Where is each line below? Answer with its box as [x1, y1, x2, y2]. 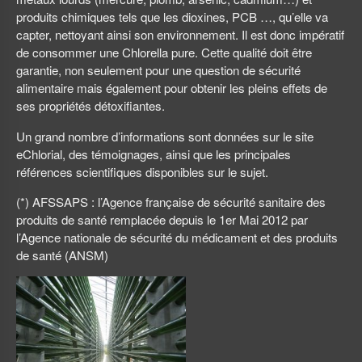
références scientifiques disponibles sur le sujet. [16, 162, 268, 180]
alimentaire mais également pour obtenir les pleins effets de [16, 79, 327, 97]
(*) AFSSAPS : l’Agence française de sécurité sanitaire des [16, 192, 326, 210]
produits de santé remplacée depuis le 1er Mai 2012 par [16, 210, 308, 228]
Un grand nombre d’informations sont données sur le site [16, 127, 314, 145]
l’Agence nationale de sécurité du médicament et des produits [16, 228, 338, 246]
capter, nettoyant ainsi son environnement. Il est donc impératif [16, 26, 344, 44]
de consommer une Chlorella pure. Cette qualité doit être [16, 44, 312, 61]
